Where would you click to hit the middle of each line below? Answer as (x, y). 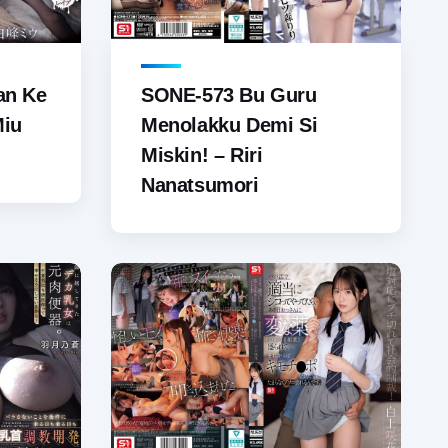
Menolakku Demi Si (229, 125)
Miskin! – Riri (202, 155)
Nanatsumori (200, 185)
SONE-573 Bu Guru (229, 95)
